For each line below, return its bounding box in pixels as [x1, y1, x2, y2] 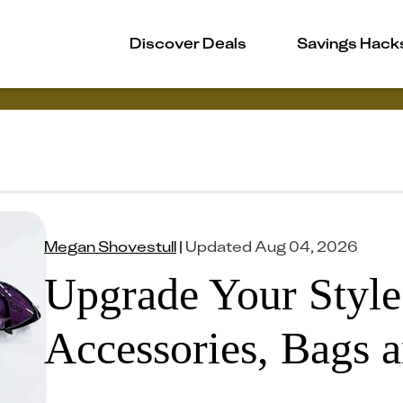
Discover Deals [129, 32, 246, 52]
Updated [185, 236, 252, 255]
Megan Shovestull [44, 236, 176, 255]
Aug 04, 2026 [255, 236, 358, 255]
